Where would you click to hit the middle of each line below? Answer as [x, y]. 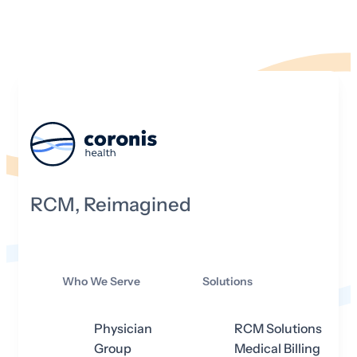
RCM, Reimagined [111, 205]
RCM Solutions [278, 328]
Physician [123, 328]
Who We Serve [101, 281]
